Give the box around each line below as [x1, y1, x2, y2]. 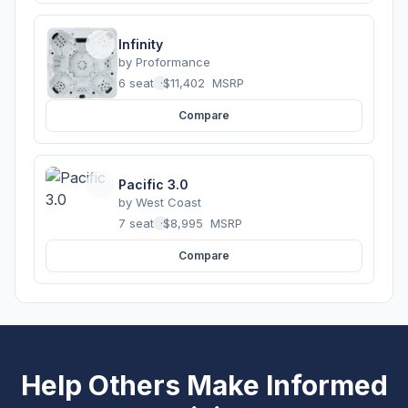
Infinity [118, 36, 163, 52]
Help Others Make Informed [20, 369, 388, 402]
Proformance [136, 54, 210, 69]
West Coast [136, 194, 201, 209]
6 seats [118, 75, 160, 90]
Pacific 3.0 [118, 176, 189, 192]
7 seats [118, 215, 160, 230]
